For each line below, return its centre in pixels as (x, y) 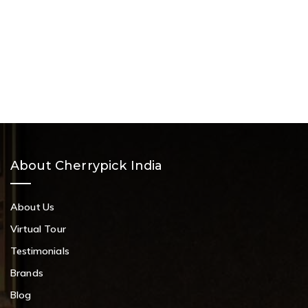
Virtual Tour (38, 229)
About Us (33, 207)
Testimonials (40, 251)
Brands (27, 273)
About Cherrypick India (87, 166)
